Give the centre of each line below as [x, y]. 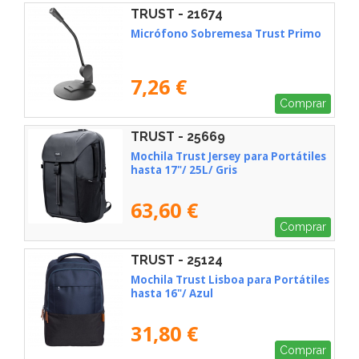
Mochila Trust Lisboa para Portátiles [230, 279]
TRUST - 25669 [178, 137]
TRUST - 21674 [177, 14]
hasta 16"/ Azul [172, 293]
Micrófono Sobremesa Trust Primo [226, 33]
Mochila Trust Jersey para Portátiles [228, 157]
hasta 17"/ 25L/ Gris [184, 170]
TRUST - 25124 [177, 260]
